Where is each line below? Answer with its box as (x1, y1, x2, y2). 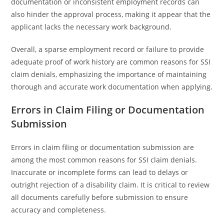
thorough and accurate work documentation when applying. (11, 82, 213, 91)
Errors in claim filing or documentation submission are (11, 142, 194, 152)
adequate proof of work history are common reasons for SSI (11, 57, 211, 66)
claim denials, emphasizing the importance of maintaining (11, 69, 207, 79)
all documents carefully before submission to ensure (11, 192, 188, 202)
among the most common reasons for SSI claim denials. (11, 155, 197, 164)
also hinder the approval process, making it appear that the (11, 9, 211, 19)
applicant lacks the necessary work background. (11, 22, 172, 31)
